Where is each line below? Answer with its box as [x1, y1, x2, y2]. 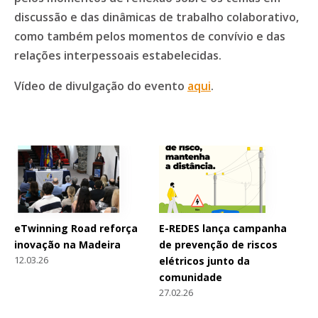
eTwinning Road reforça [14, 221, 138, 236]
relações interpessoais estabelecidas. [14, 48, 221, 64]
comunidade [158, 270, 222, 285]
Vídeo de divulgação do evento [14, 78, 187, 94]
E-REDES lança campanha [158, 221, 287, 236]
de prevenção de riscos [158, 238, 278, 252]
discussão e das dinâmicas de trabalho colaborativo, [14, 9, 299, 26]
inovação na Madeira [14, 238, 121, 252]
